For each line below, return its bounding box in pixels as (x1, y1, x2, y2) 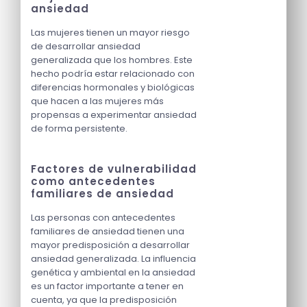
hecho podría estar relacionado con (31, 67, 195, 81)
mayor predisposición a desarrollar (31, 238, 190, 252)
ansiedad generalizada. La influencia (31, 252, 196, 266)
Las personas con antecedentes (31, 211, 175, 225)
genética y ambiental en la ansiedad (31, 266, 195, 280)
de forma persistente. (31, 122, 127, 136)
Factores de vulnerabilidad (31, 162, 197, 177)
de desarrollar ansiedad (31, 40, 140, 53)
